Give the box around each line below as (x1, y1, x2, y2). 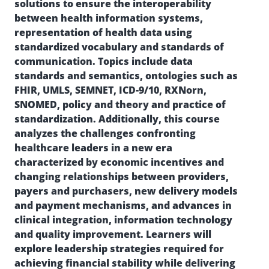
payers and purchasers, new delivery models (14, 184, 238, 198)
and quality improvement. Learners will (14, 228, 211, 241)
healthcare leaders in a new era (14, 141, 172, 154)
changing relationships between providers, (14, 170, 229, 183)
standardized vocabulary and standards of (14, 40, 224, 53)
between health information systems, (14, 11, 203, 25)
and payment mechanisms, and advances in (14, 199, 232, 212)
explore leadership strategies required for (14, 242, 224, 255)
